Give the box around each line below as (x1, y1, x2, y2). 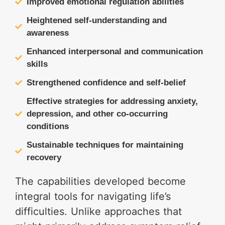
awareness (26, 28, 69, 38)
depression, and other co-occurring (26, 109, 168, 119)
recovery (26, 153, 61, 162)
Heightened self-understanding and (26, 16, 167, 25)
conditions (26, 122, 69, 131)
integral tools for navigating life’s (15, 190, 171, 202)
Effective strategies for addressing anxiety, (26, 96, 198, 106)
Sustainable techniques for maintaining (26, 140, 183, 150)
